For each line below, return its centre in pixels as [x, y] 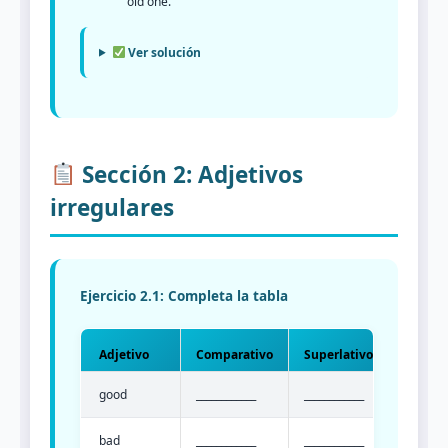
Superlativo [338, 355]
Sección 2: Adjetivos [189, 174]
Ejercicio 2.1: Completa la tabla [184, 296]
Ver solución [163, 52]
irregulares [112, 207]
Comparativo [234, 355]
